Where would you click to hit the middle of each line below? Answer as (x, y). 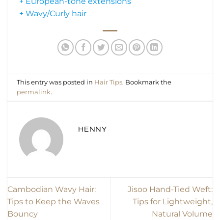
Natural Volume (182, 214)
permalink (34, 92)
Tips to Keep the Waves (54, 202)
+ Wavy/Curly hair (53, 14)
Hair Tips (109, 82)
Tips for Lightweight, (173, 202)
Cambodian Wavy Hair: (52, 190)
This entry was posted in (56, 82)
